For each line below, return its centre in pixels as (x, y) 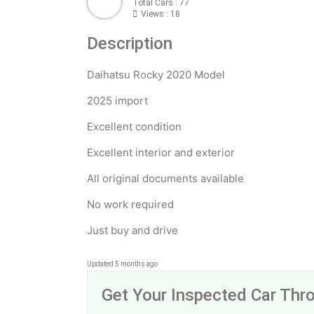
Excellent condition (136, 127)
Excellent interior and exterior (162, 152)
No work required (132, 204)
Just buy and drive (134, 230)
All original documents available (167, 178)
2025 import (119, 101)
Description (130, 43)
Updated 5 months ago (122, 264)
